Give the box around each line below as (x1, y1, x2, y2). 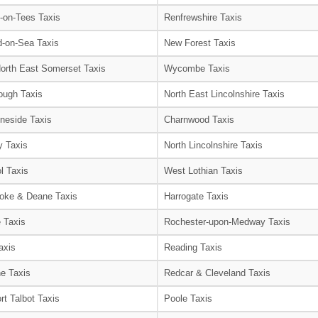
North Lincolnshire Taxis (164, 139, 263, 150)
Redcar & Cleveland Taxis (164, 267, 270, 278)
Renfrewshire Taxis (164, 11, 242, 23)
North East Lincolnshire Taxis (164, 88, 285, 99)
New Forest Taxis (164, 37, 236, 48)
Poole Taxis (164, 292, 212, 304)
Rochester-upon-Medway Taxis (164, 216, 290, 227)
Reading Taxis (164, 241, 222, 253)
